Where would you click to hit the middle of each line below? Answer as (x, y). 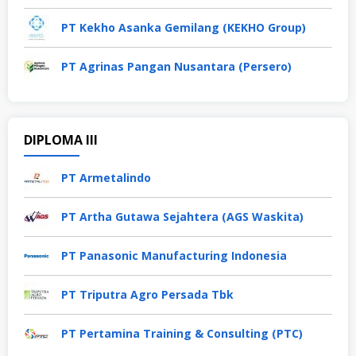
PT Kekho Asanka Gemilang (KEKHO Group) (184, 27)
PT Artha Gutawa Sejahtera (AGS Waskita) (182, 216)
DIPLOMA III (61, 139)
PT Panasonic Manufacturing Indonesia (174, 255)
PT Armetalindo (106, 177)
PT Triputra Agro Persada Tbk (147, 294)
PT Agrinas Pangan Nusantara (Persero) (176, 66)
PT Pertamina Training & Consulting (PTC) (182, 333)
